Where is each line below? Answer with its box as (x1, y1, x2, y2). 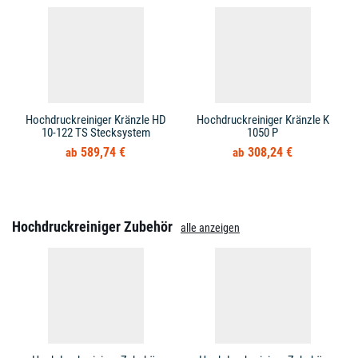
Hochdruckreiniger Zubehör (12, 219, 173, 236)
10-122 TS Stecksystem (41, 125, 150, 141)
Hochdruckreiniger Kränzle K (196, 113, 329, 128)
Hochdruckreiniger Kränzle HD (25, 113, 166, 128)
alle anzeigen (181, 221, 240, 235)
